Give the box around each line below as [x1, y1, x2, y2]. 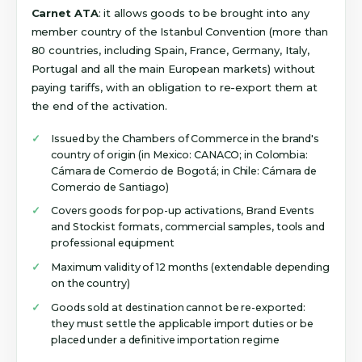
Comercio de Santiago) [51, 180, 169, 193]
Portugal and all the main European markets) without [31, 61, 316, 75]
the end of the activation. [31, 99, 167, 112]
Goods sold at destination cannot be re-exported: [51, 301, 306, 314]
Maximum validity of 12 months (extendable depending [51, 261, 330, 274]
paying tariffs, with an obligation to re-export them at [31, 80, 318, 94]
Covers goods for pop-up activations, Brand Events [51, 204, 315, 217]
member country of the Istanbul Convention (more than [31, 24, 329, 38]
